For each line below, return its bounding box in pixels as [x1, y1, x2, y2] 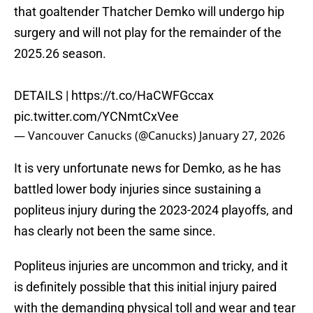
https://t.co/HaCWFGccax [71, 88, 214, 103]
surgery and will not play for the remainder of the [14, 25, 282, 41]
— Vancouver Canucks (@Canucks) [14, 128, 199, 144]
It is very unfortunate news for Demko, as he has [14, 161, 281, 176]
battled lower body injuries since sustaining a [14, 182, 261, 197]
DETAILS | [14, 88, 71, 103]
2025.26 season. [14, 46, 106, 61]
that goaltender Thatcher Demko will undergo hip [14, 4, 284, 20]
